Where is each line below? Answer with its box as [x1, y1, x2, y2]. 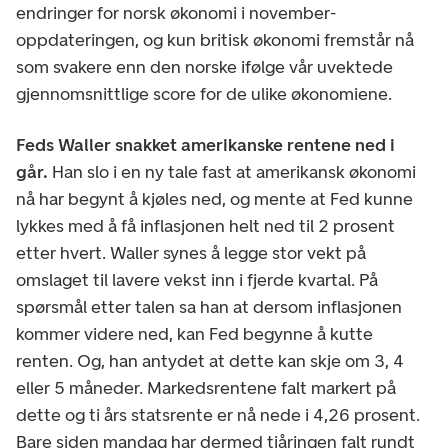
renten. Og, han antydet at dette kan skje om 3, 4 [16, 349, 404, 372]
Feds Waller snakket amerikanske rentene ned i [16, 133, 395, 156]
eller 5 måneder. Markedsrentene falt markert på [16, 376, 396, 399]
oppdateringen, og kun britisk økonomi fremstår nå [16, 28, 414, 51]
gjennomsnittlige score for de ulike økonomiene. [16, 82, 396, 105]
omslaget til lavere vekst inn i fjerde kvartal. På [16, 268, 378, 291]
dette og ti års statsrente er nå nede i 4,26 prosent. [16, 403, 420, 426]
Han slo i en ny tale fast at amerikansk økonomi [48, 160, 416, 183]
